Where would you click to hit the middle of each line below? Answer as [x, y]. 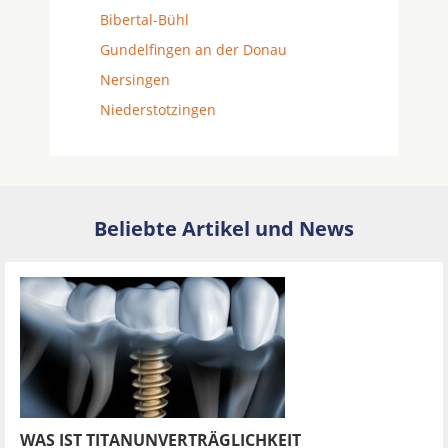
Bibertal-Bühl [144, 19]
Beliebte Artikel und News [224, 228]
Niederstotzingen [158, 109]
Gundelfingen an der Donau [193, 49]
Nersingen [135, 79]
